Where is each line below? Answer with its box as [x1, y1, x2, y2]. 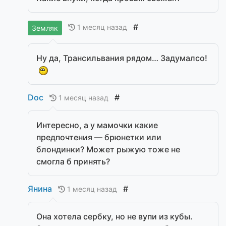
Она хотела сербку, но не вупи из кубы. [36, 211, 193, 222]
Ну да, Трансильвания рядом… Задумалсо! [36, 52, 207, 63]
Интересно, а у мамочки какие [36, 120, 158, 131]
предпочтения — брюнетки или [36, 132, 161, 143]
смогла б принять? [36, 156, 110, 167]
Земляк [32, 23, 58, 32]
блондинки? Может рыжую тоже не [36, 144, 180, 155]
